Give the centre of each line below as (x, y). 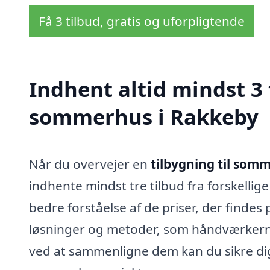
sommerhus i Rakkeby (144, 117)
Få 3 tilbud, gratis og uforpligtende (142, 21)
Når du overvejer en (90, 164)
